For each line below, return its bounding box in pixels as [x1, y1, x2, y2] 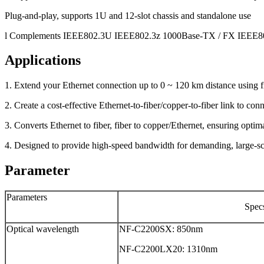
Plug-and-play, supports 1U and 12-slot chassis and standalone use [5, 10, 251, 21]
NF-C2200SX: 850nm [119, 224, 203, 235]
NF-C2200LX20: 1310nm [119, 244, 217, 255]
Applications [5, 52, 81, 68]
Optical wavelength [6, 224, 79, 235]
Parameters [6, 192, 47, 203]
